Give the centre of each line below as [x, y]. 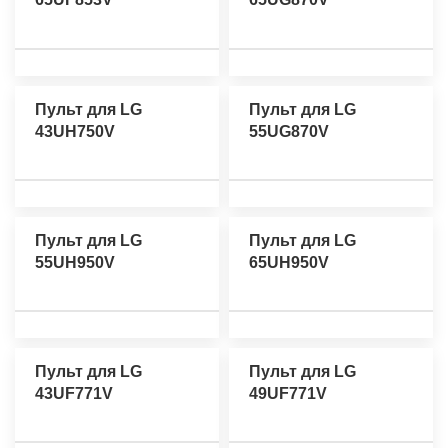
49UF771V [288, 393]
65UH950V [289, 262]
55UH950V [75, 262]
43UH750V [75, 131]
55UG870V [289, 131]
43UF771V [74, 393]
